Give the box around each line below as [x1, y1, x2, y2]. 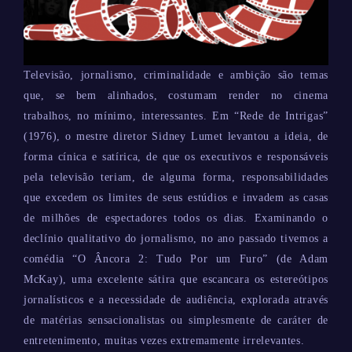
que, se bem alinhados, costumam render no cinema [24, 90, 328, 101]
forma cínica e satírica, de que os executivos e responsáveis [24, 151, 328, 163]
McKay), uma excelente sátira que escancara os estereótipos [24, 273, 328, 285]
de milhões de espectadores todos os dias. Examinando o [24, 212, 328, 224]
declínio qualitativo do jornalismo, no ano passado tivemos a [24, 233, 328, 244]
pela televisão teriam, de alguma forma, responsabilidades [24, 171, 328, 183]
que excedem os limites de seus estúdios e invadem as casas [24, 192, 328, 203]
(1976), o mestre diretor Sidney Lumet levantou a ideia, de [24, 130, 328, 142]
